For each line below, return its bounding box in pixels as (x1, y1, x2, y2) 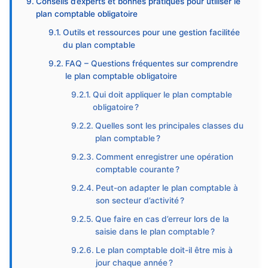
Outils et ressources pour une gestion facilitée (63, 28, 240, 37)
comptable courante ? (95, 165, 179, 174)
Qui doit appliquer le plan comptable (92, 90, 232, 99)
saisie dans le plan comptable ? (95, 227, 215, 236)
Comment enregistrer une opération (95, 152, 233, 162)
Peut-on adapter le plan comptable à (95, 183, 238, 193)
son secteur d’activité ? (95, 196, 184, 205)
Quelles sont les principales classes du (95, 121, 243, 130)
